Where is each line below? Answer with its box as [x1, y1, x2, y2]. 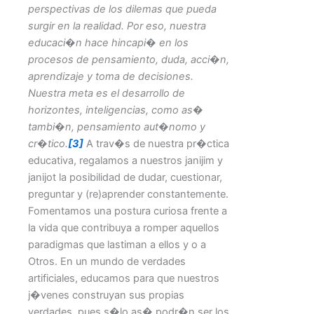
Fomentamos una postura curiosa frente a [28, 205, 227, 218]
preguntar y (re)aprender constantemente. [28, 188, 228, 201]
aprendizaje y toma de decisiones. [28, 70, 193, 83]
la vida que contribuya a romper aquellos [28, 221, 219, 235]
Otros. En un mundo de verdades [28, 255, 186, 268]
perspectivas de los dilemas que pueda [28, 3, 217, 16]
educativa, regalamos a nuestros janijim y [28, 154, 223, 168]
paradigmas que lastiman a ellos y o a [28, 238, 206, 252]
